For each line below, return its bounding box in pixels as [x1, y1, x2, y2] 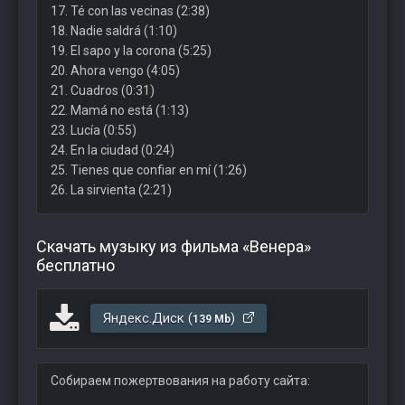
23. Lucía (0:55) [51, 123, 137, 137]
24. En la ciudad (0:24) [51, 143, 174, 157]
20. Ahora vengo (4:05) [51, 63, 180, 78]
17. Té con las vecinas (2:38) [51, 4, 210, 18]
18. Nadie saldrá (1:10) [51, 24, 177, 38]
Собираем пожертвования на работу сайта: [51, 373, 310, 388]
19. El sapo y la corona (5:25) [51, 43, 212, 58]
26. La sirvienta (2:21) [51, 183, 172, 197]
